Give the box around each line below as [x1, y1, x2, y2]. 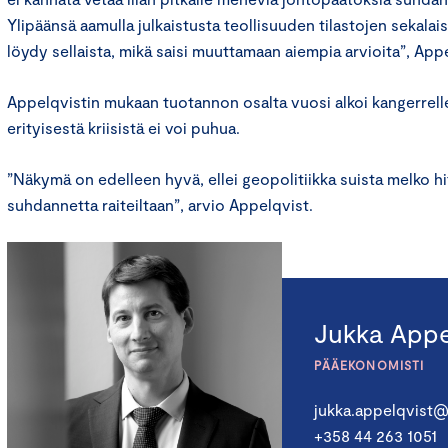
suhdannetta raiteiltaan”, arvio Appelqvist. [7, 195, 313, 215]
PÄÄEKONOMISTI [314, 358, 425, 373]
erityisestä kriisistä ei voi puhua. [7, 118, 240, 138]
